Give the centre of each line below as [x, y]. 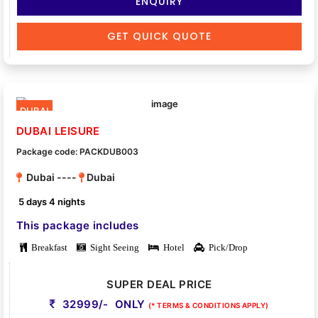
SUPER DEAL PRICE [159, 285]
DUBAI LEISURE [58, 131]
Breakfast [47, 248]
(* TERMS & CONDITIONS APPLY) [209, 306]
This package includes [78, 226]
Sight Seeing [113, 248]
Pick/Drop [226, 248]
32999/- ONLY [104, 305]
